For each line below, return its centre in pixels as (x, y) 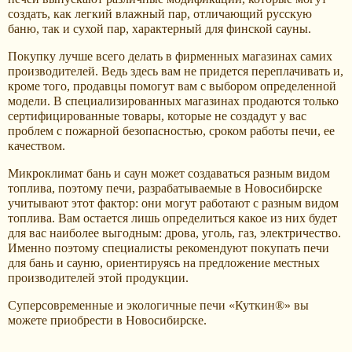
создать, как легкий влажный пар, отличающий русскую (160, 14)
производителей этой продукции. (98, 278)
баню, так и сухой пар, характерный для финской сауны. (159, 29)
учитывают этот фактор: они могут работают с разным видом (173, 203)
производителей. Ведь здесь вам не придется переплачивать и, (176, 71)
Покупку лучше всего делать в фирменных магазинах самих (170, 56)
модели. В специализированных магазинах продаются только (173, 101)
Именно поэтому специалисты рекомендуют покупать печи (169, 248)
